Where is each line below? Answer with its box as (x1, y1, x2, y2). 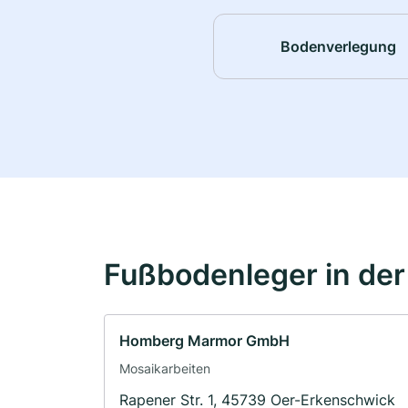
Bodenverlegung (280, 36, 397, 56)
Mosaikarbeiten (119, 361, 210, 377)
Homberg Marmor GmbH (119, 331, 290, 351)
